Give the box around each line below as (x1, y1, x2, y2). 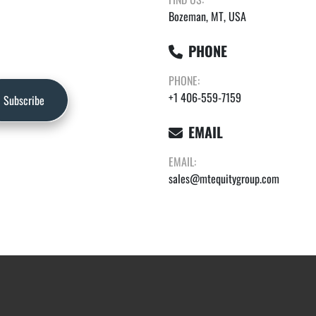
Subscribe (4, 92, 44, 109)
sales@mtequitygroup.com (169, 170, 279, 187)
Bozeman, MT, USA (169, 8, 246, 25)
